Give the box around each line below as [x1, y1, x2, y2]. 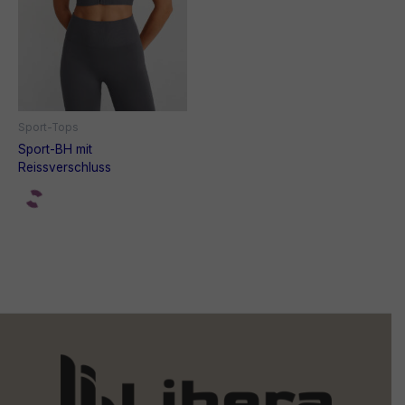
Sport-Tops [18, 121, 79, 135]
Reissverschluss [18, 159, 111, 174]
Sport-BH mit [18, 141, 92, 156]
